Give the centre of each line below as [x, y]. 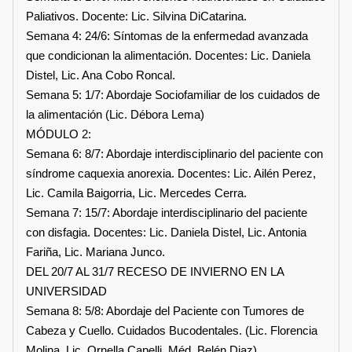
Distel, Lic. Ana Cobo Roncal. [101, 75]
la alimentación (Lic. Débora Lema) [115, 114]
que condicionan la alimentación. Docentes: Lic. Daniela [168, 55]
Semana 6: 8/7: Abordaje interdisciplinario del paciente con [174, 153]
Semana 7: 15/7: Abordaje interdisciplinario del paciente [167, 212]
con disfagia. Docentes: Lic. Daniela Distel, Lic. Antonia [166, 232]
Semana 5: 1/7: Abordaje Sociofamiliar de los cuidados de [173, 94]
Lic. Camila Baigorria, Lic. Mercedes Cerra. [136, 192]
